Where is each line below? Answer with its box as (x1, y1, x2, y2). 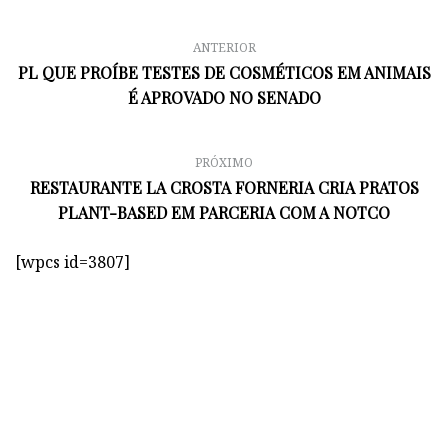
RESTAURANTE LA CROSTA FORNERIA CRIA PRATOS (29, 176, 419, 198)
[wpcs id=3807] (15, 250, 130, 273)
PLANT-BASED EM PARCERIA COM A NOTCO (58, 201, 390, 223)
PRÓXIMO (195, 153, 253, 171)
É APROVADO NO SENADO (127, 86, 321, 108)
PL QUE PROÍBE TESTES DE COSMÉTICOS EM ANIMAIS (17, 61, 431, 83)
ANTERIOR (192, 38, 256, 56)
